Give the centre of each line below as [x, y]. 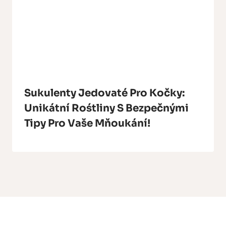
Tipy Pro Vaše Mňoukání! [87, 123]
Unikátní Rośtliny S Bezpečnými [106, 108]
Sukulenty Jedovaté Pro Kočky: [104, 93]
